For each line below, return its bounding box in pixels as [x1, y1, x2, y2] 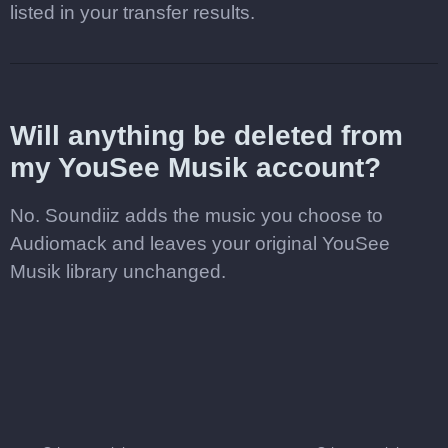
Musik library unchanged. [10, 261, 226, 282]
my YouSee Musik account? [10, 152, 381, 183]
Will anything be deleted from [10, 120, 403, 151]
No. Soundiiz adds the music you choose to [10, 205, 383, 226]
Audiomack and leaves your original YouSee [10, 233, 390, 254]
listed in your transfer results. [10, 2, 255, 23]
